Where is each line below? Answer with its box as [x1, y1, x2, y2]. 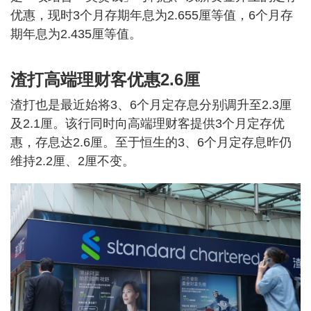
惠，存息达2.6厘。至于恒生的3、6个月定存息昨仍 [10, 135, 292, 150]
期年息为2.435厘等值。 [10, 27, 142, 42]
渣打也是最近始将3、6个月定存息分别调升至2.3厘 [10, 98, 292, 112]
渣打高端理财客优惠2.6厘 [10, 70, 200, 90]
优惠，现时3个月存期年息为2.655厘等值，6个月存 [10, 8, 293, 23]
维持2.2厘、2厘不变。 [10, 154, 135, 169]
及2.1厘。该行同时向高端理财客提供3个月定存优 [10, 117, 285, 131]
